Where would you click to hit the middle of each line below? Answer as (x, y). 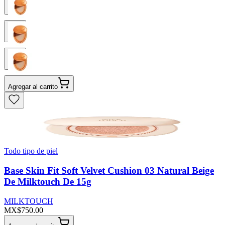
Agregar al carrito (33, 87)
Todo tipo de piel (31, 151)
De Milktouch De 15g (48, 182)
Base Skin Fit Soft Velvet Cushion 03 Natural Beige (109, 171)
